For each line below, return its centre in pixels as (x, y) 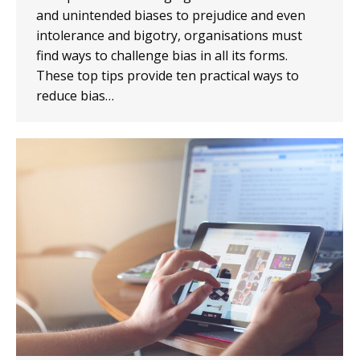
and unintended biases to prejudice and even (171, 15)
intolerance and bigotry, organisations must (169, 35)
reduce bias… (75, 95)
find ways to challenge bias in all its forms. (162, 55)
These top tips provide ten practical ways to (168, 75)
